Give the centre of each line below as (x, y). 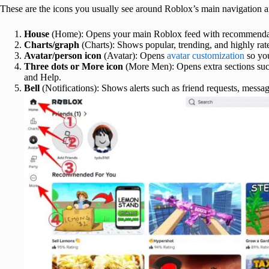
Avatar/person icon (63, 56)
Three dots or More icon (74, 67)
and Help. (43, 77)
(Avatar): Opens (134, 56)
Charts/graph (52, 45)
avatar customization (206, 56)
